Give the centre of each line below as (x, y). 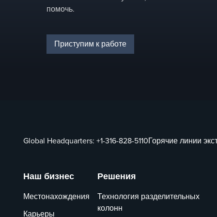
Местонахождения (56, 196)
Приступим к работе (90, 44)
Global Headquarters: (60, 141)
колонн (110, 208)
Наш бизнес (49, 176)
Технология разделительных (148, 196)
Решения (117, 176)
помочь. (61, 9)
